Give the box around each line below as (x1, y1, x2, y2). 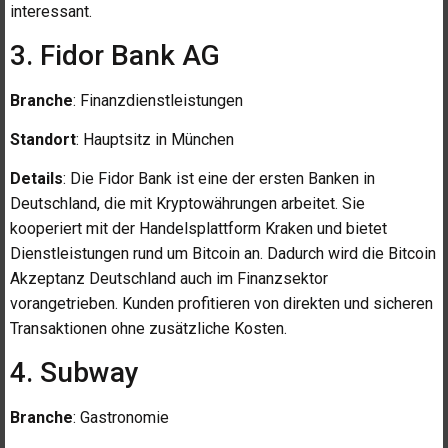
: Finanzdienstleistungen (73, 90, 243, 110)
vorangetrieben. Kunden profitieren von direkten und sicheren (10, 294, 433, 314)
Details (10, 169, 63, 189)
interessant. (10, 2, 92, 22)
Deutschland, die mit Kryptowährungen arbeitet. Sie (10, 194, 365, 214)
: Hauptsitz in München (76, 130, 234, 150)
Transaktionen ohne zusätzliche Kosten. (10, 319, 287, 339)
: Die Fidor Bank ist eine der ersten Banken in (63, 169, 375, 189)
